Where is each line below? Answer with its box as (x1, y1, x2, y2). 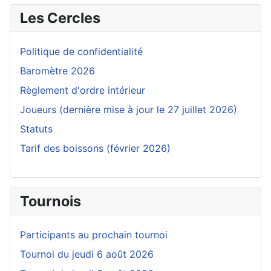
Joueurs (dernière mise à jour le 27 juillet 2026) (20, 103, 237, 116)
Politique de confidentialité (20, 45, 143, 58)
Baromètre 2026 (20, 65, 95, 77)
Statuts (20, 123, 53, 135)
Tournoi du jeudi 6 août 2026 (20, 248, 154, 261)
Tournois (20, 192, 81, 211)
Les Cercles (20, 9, 100, 27)
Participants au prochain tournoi (20, 229, 168, 241)
